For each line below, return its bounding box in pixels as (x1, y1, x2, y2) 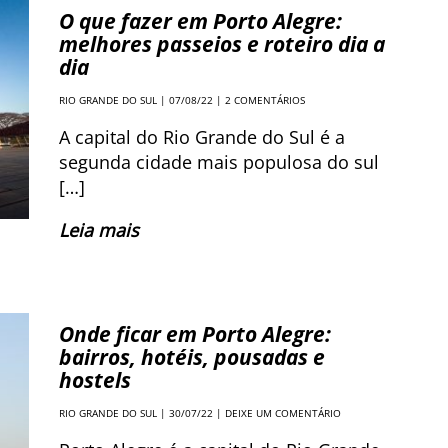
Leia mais (59, 218, 139, 242)
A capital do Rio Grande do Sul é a (59, 125, 345, 149)
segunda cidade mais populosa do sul (59, 150, 379, 174)
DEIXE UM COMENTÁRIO (225, 406, 341, 420)
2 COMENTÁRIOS (225, 93, 305, 107)
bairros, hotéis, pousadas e (59, 343, 325, 371)
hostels (59, 366, 131, 394)
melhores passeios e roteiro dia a (59, 30, 385, 58)
